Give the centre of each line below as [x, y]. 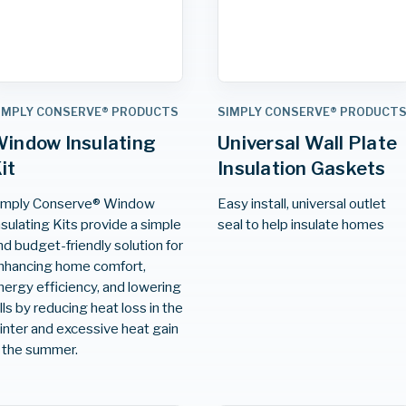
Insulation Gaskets [302, 168]
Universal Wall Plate [308, 143]
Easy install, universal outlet [302, 203]
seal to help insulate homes [301, 224]
